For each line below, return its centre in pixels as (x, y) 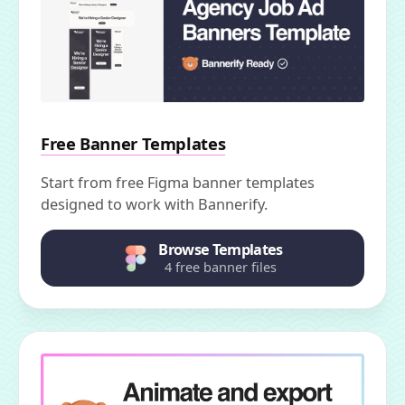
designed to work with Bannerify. (154, 205)
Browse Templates (221, 250)
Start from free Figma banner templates (178, 183)
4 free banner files (221, 267)
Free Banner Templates (133, 144)
